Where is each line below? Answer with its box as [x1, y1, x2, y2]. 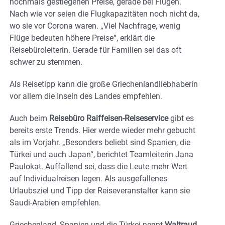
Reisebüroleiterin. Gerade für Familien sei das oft [10, 45, 181, 55]
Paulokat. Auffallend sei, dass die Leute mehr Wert [10, 162, 187, 172]
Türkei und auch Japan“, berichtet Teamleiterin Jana [10, 150, 193, 160]
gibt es [168, 114, 194, 124]
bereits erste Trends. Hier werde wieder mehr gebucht [10, 126, 195, 136]
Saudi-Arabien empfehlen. [10, 198, 101, 208]
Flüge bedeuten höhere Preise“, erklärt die [10, 33, 155, 43]
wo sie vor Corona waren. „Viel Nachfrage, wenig [10, 21, 180, 31]
